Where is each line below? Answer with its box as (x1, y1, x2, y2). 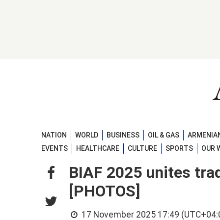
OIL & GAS (148, 131, 179, 139)
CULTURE (128, 144, 157, 153)
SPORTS (165, 144, 193, 153)
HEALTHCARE (76, 144, 119, 153)
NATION (41, 131, 67, 139)
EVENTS (41, 144, 68, 153)
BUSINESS (107, 131, 139, 139)
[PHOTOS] (69, 182, 140, 201)
